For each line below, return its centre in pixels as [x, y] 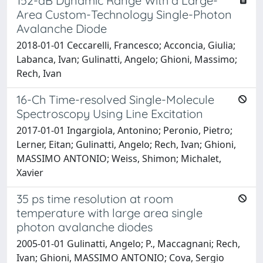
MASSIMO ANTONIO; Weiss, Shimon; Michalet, [119, 158]
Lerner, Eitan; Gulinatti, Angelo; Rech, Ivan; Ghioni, [126, 144]
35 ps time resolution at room [95, 198]
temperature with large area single [109, 213]
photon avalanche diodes [85, 227]
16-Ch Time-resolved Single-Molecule [115, 99]
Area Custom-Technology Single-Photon [124, 14]
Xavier [30, 172]
